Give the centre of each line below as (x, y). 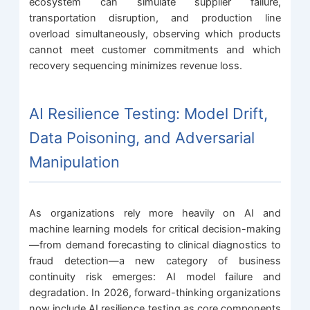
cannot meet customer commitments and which (155, 49)
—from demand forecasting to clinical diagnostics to (155, 245)
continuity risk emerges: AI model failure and (155, 276)
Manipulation (75, 162)
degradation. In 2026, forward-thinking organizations (155, 292)
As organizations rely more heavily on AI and (155, 213)
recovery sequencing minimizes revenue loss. (136, 65)
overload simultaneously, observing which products (155, 34)
